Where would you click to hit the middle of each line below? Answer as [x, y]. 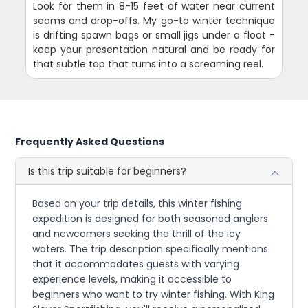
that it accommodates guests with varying [136, 264]
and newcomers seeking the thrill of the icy [137, 234]
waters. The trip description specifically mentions [151, 249]
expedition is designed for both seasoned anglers [151, 219]
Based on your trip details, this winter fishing [137, 204]
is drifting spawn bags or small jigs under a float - [154, 35]
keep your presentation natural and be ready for [154, 50]
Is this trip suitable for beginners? [108, 172]
